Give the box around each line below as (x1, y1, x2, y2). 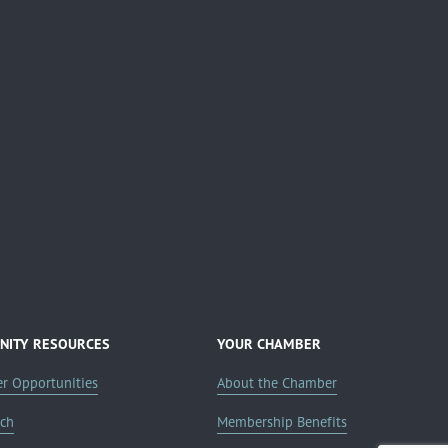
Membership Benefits (217, 412, 348, 431)
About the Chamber (217, 373, 338, 392)
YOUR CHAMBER (217, 333, 322, 353)
